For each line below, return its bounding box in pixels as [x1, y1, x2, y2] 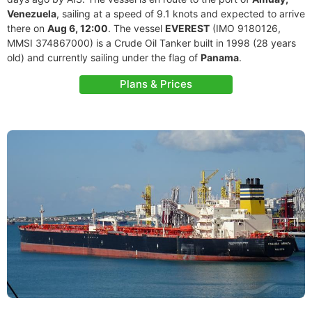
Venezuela [7, 8, 56, 19]
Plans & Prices [120, 77, 192, 91]
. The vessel [108, 22, 165, 34]
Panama [201, 52, 239, 63]
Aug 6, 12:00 [47, 22, 108, 34]
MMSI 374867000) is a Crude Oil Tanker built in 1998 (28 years [7, 37, 296, 49]
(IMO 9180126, [210, 22, 281, 34]
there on [7, 22, 47, 34]
